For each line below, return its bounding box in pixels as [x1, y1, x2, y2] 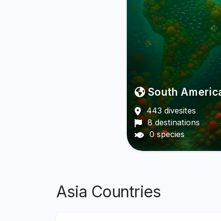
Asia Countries [56, 182, 161, 201]
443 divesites [144, 106, 196, 116]
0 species [147, 129, 185, 140]
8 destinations [145, 117, 200, 128]
